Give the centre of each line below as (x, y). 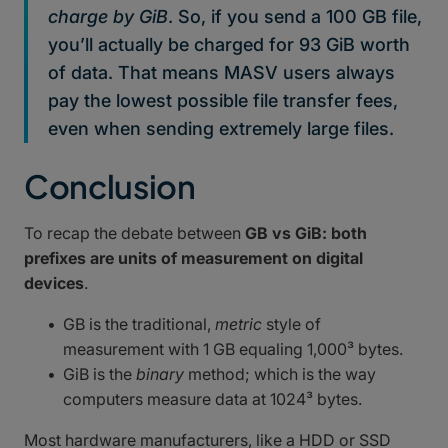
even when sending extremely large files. (221, 128)
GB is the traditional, (139, 323)
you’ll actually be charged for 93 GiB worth (229, 44)
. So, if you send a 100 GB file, (295, 16)
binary (160, 373)
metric (241, 323)
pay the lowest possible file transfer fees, (223, 100)
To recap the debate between (134, 232)
